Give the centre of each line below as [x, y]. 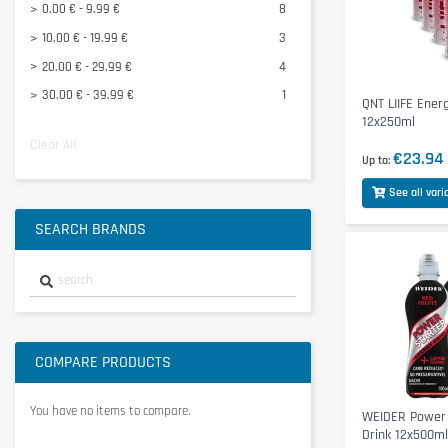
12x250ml [388, 121]
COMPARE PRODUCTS [103, 362]
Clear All [53, 144]
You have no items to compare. [110, 410]
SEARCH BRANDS [90, 229]
